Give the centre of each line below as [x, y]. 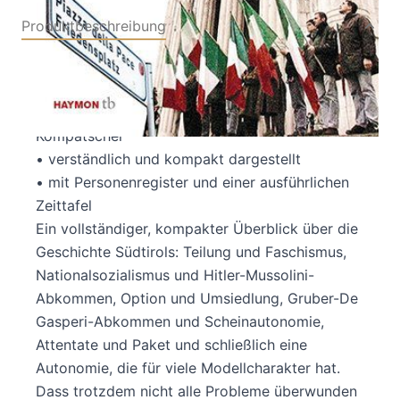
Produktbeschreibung [94, 25]
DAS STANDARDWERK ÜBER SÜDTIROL [169, 66]
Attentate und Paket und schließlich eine [171, 344]
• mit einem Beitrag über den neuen [156, 89]
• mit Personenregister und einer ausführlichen [192, 182]
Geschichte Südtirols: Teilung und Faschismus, [191, 251]
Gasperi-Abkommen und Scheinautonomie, [180, 321]
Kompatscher [80, 135]
